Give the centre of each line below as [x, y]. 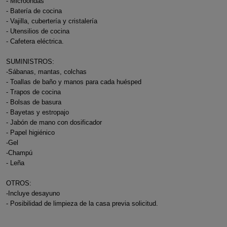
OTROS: [18, 183]
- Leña [15, 163]
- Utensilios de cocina [37, 31]
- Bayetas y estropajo [37, 112]
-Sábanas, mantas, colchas [46, 72]
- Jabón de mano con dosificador [54, 122]
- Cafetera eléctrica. [35, 41]
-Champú [19, 153]
